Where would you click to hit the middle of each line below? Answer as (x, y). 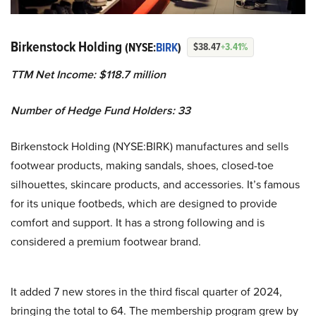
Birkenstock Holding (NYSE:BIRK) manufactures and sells (150, 147)
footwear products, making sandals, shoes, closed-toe (142, 166)
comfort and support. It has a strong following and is (138, 223)
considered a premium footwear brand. (106, 242)
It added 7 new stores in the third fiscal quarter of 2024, (146, 292)
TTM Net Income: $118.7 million (88, 75)
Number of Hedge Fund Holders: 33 (101, 111)
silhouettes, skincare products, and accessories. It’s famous (155, 185)
